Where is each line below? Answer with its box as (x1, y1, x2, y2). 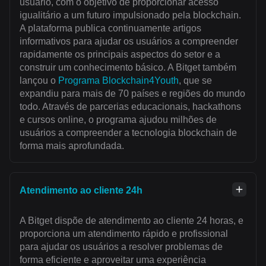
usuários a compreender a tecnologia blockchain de (20, 127, 237, 138)
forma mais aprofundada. (20, 140, 124, 151)
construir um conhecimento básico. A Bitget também (20, 62, 236, 72)
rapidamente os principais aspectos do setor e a (20, 49, 220, 59)
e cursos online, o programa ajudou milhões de (20, 114, 217, 125)
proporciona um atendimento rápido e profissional (20, 228, 228, 239)
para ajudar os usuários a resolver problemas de (20, 241, 223, 252)
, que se (179, 75, 212, 85)
